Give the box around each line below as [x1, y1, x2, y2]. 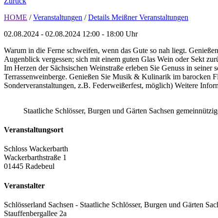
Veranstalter [4, 181, 45, 190]
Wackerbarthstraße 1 [4, 153, 67, 162]
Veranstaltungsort [4, 126, 63, 134]
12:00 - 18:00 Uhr [82, 29, 138, 38]
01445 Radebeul [4, 162, 54, 171]
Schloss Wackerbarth [4, 145, 68, 153]
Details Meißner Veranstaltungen [88, 13, 188, 21]
